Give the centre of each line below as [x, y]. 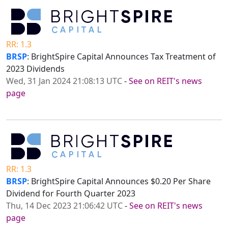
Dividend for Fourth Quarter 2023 [71, 194]
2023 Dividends [35, 69]
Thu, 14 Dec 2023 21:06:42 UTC [64, 206]
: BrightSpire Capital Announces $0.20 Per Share [119, 181]
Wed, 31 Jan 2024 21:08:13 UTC [64, 81]
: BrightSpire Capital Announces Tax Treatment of [121, 57]
